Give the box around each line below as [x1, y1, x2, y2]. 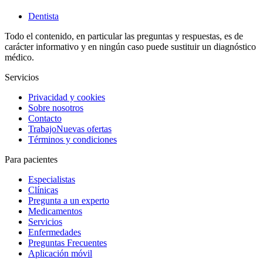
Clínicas [28, 185, 58, 195]
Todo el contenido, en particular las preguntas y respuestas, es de [5, 31, 243, 42]
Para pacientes [5, 154, 58, 165]
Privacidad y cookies [28, 92, 105, 103]
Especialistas [28, 174, 75, 185]
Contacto [28, 113, 62, 124]
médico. [5, 52, 34, 63]
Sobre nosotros [28, 103, 83, 113]
